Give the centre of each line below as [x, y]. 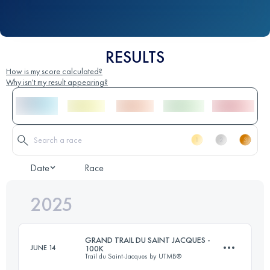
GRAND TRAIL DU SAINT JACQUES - [148, 240]
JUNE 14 [43, 247]
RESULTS [135, 57]
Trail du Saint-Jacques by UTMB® [133, 256]
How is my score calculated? [54, 71]
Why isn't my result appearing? [57, 82]
